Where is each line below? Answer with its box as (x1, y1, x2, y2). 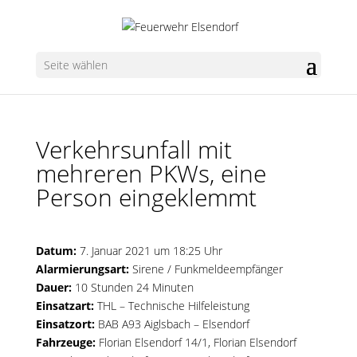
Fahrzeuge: (35, 335, 96, 350)
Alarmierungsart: (35, 261, 129, 277)
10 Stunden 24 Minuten (71, 280, 194, 295)
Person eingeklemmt (35, 181, 257, 214)
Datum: (35, 243, 76, 258)
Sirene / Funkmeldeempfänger (128, 261, 283, 277)
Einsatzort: (35, 316, 95, 331)
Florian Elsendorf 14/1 (98, 335, 208, 350)
